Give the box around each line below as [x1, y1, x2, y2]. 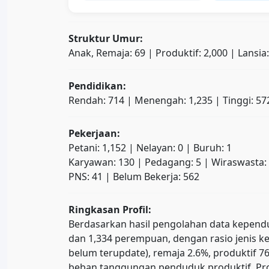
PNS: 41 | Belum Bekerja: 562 [68, 170, 199, 183]
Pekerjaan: [68, 127, 120, 140]
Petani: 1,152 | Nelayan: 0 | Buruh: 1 [68, 141, 232, 154]
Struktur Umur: [68, 32, 143, 45]
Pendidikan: [68, 79, 126, 92]
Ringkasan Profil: [68, 203, 151, 216]
